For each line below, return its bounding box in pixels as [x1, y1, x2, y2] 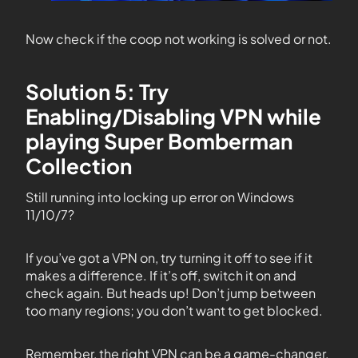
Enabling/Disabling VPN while [26, 103, 321, 130]
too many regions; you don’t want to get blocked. [26, 302, 323, 320]
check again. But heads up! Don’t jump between [26, 284, 316, 302]
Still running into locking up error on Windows [26, 189, 294, 206]
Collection [26, 153, 132, 180]
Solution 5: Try [26, 78, 169, 105]
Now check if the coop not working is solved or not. [26, 30, 332, 48]
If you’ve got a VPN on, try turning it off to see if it [26, 249, 312, 267]
